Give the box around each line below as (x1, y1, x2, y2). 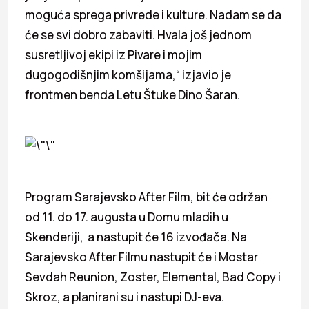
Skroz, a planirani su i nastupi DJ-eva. (25, 288, 224, 305)
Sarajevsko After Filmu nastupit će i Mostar (25, 248, 258, 265)
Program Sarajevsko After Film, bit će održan (25, 188, 268, 205)
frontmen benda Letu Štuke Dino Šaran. (25, 86, 240, 103)
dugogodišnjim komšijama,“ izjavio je (25, 66, 231, 83)
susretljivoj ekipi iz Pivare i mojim (25, 46, 202, 63)
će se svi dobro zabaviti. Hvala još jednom (25, 26, 252, 43)
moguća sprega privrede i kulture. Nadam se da (25, 6, 281, 23)
